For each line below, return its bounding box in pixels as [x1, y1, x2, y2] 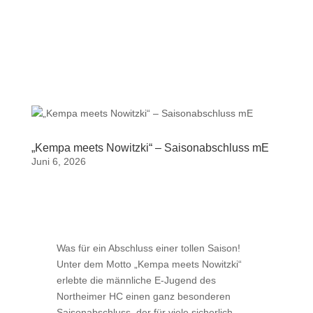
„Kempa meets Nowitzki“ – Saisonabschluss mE [31, 142, 269, 154]
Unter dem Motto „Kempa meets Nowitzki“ [56, 259, 242, 270]
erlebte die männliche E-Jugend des [56, 275, 216, 286]
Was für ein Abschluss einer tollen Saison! [56, 242, 240, 254]
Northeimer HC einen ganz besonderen [56, 291, 231, 302]
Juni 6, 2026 [31, 156, 86, 167]
